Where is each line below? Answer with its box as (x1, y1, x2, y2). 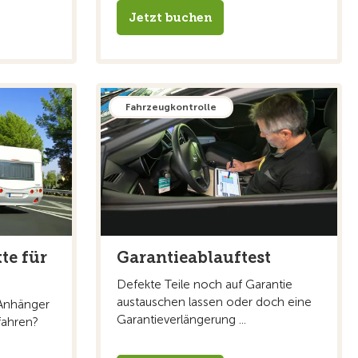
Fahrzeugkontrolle (125, 101, 217, 113)
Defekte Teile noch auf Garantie (117, 276, 292, 292)
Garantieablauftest (117, 247, 271, 267)
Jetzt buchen (129, 10, 212, 25)
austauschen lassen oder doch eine (117, 294, 312, 309)
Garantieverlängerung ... (117, 312, 246, 327)
